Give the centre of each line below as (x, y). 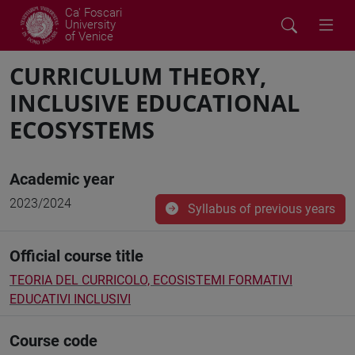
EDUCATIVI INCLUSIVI (70, 299)
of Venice (89, 36)
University (90, 25)
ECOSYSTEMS (82, 130)
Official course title (76, 256)
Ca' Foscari (94, 13)
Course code (53, 341)
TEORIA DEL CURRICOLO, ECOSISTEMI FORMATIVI (151, 280)
